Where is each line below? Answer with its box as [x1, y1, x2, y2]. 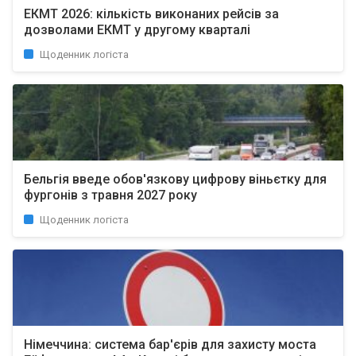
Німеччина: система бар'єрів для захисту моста [24, 337, 316, 352]
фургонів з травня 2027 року [24, 188, 197, 203]
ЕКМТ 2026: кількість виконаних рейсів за [24, 6, 279, 21]
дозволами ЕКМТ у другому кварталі [24, 22, 250, 37]
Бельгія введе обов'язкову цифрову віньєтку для [24, 172, 327, 187]
